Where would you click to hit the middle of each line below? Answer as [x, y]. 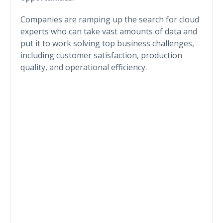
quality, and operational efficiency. [84, 67]
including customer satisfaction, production [101, 55]
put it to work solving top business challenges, [107, 43]
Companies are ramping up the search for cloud [110, 19]
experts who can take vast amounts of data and [109, 31]
